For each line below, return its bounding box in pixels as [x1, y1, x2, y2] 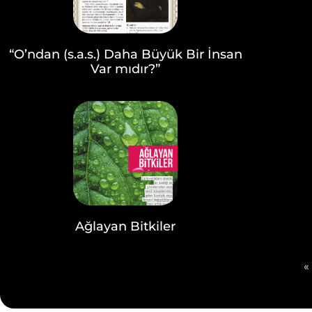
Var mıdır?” [91, 61, 160, 77]
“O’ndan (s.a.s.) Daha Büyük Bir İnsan [8, 47, 242, 62]
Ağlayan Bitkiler [75, 219, 175, 234]
